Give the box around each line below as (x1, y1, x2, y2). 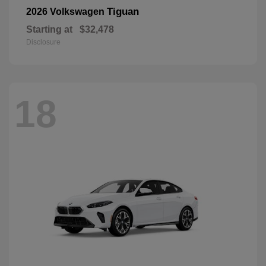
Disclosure (26, 37, 61, 46)
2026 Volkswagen (26, 6, 107, 17)
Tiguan (107, 5, 139, 17)
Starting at (26, 24, 72, 34)
